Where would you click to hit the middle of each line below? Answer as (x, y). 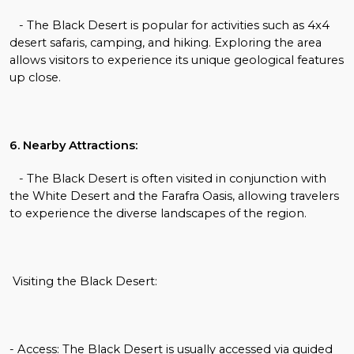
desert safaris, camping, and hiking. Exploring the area (166, 42)
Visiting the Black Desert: (83, 281)
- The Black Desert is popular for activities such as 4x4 (169, 25)
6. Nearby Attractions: (73, 145)
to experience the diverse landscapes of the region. (158, 213)
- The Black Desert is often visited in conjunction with (168, 178)
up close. (35, 77)
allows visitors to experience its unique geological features (177, 60)
